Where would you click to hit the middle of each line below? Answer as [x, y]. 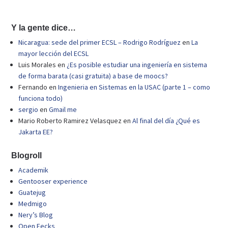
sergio [28, 109]
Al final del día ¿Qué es [166, 120]
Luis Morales [37, 64]
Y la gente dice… [44, 27]
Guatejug [32, 193]
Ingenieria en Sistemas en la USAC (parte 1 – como [134, 87]
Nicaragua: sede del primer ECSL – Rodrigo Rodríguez [100, 42]
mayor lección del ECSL [54, 53]
